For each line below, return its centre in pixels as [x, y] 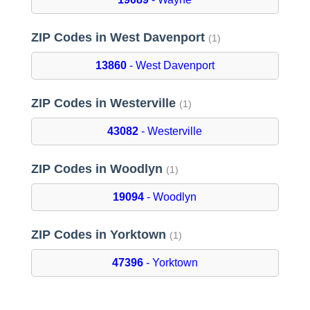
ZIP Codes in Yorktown [100, 235]
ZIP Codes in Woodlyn [98, 169]
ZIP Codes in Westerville [105, 103]
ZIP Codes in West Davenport [119, 38]
